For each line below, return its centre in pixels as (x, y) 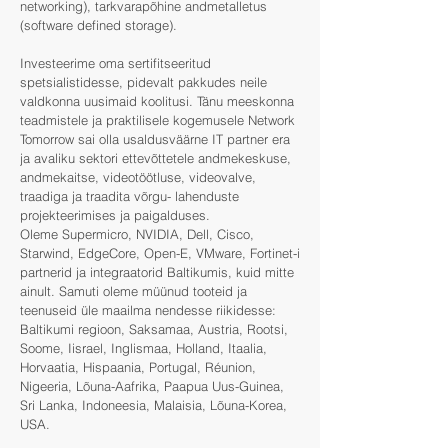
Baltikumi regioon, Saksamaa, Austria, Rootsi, (154, 329)
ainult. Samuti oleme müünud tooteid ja (133, 291)
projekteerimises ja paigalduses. (117, 215)
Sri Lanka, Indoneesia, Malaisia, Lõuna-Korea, (153, 405)
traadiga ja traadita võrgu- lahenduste (129, 196)
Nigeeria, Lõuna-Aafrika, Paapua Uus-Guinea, (152, 386)
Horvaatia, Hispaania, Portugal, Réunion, (138, 367)
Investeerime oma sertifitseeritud (115, 63)
